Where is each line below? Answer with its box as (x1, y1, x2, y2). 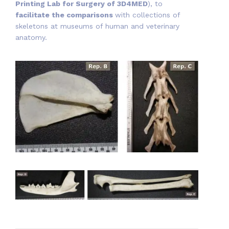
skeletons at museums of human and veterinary (15, 21, 179, 30)
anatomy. (15, 33, 47, 41)
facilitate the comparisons (15, 10, 115, 19)
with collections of (115, 10, 180, 19)
